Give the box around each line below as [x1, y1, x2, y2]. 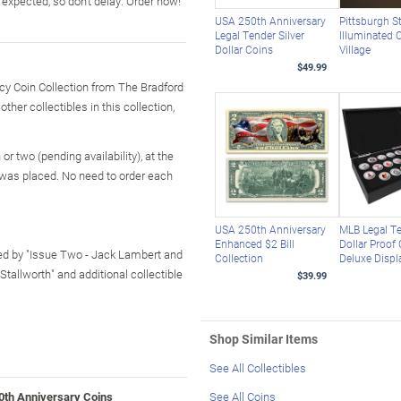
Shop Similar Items [209, 329, 318, 347]
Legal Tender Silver [214, 28, 304, 43]
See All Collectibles [209, 359, 306, 376]
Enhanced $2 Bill [214, 235, 294, 251]
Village [339, 42, 371, 57]
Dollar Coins [214, 42, 273, 57]
